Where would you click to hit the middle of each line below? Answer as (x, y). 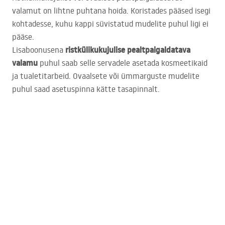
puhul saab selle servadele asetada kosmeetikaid (123, 63)
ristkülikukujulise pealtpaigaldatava (128, 50)
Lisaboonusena (39, 50)
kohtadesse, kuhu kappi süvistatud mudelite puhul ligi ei (110, 24)
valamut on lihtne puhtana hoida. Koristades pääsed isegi (111, 11)
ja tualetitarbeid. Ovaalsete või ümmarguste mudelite (106, 76)
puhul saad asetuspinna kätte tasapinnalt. (86, 89)
